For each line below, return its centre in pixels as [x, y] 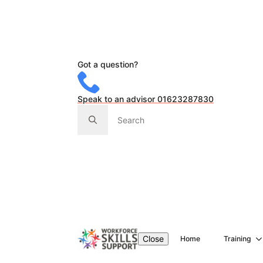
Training [238, 239]
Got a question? [108, 64]
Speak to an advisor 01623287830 [146, 99]
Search [90, 109]
